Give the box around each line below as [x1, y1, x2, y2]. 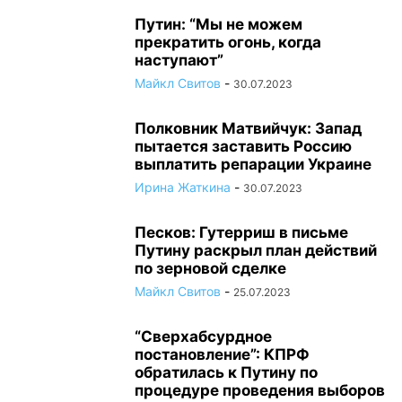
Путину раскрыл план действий [135, 241, 377, 259]
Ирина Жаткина [135, 179, 231, 195]
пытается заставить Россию [135, 137, 352, 155]
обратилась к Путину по [135, 363, 318, 381]
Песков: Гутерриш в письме [135, 223, 348, 241]
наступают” [135, 51, 223, 69]
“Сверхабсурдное [135, 328, 272, 345]
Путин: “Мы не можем [135, 15, 302, 33]
